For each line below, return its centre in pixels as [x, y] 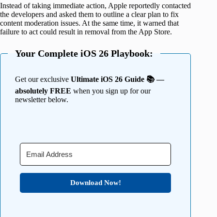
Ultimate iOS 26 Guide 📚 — [117, 79]
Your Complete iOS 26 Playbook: [84, 54]
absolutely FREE [43, 91]
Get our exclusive [43, 79]
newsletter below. [42, 100]
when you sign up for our [111, 91]
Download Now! [95, 183]
